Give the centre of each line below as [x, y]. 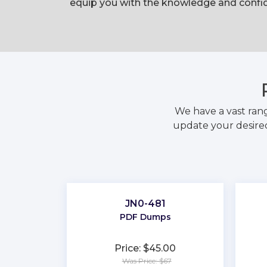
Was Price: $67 [147, 261]
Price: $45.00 [145, 248]
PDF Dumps [145, 217]
